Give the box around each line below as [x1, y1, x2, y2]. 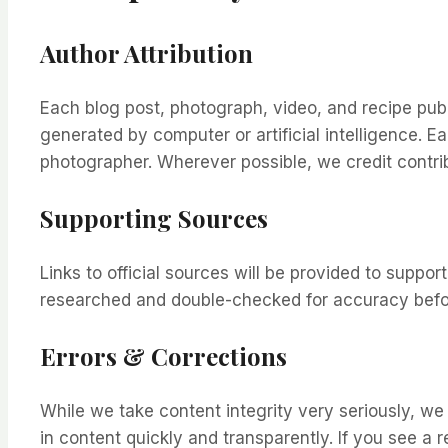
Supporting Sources [40, 201, 268, 234]
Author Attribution [40, 36, 253, 69]
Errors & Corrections [40, 339, 287, 372]
